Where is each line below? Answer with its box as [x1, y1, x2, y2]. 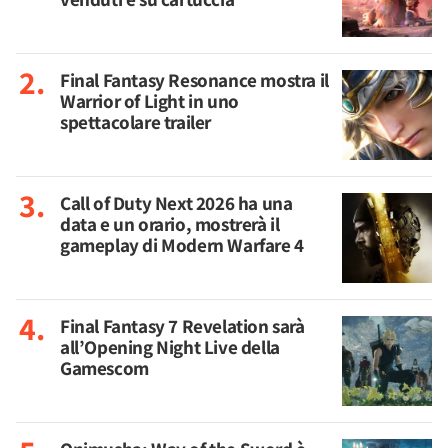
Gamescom [60, 355, 149, 381]
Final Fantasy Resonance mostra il [60, 67, 329, 93]
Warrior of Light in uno [60, 88, 239, 114]
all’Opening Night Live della [60, 334, 280, 360]
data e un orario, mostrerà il [60, 211, 280, 237]
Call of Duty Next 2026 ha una [60, 190, 293, 216]
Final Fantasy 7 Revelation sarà [60, 313, 305, 339]
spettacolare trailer [60, 109, 211, 135]
